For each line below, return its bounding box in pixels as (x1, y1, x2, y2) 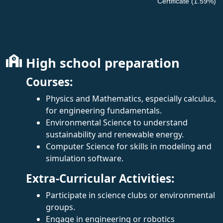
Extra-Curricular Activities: (26, 170, 174, 186)
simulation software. (46, 152, 123, 164)
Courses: (26, 74, 73, 90)
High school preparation (26, 54, 180, 72)
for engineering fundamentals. (46, 105, 162, 116)
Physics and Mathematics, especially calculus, (46, 93, 216, 104)
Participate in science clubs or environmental (46, 189, 215, 201)
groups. (46, 201, 75, 213)
